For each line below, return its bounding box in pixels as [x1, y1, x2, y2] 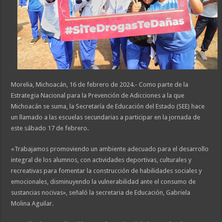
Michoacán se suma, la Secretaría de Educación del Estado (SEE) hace [11, 103, 205, 111]
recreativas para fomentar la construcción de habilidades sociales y [11, 167, 202, 175]
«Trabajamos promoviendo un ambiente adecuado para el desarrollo [11, 145, 209, 153]
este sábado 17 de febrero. [11, 124, 89, 132]
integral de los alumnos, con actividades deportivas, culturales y [11, 156, 192, 164]
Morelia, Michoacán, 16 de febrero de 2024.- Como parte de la [11, 81, 189, 89]
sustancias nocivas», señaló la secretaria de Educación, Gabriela [11, 189, 191, 197]
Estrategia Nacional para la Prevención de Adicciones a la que [11, 92, 185, 100]
